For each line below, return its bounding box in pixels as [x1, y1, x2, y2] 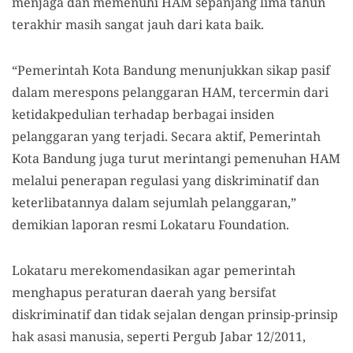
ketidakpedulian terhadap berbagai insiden [12, 106, 274, 123]
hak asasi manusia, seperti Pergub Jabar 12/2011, [12, 328, 306, 345]
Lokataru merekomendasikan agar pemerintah [12, 262, 295, 279]
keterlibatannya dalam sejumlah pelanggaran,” [12, 194, 296, 211]
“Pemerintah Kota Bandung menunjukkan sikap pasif [12, 61, 330, 79]
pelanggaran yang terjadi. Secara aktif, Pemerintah [12, 128, 321, 145]
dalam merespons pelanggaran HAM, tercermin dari [12, 84, 329, 101]
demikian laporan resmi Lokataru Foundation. [12, 216, 289, 233]
